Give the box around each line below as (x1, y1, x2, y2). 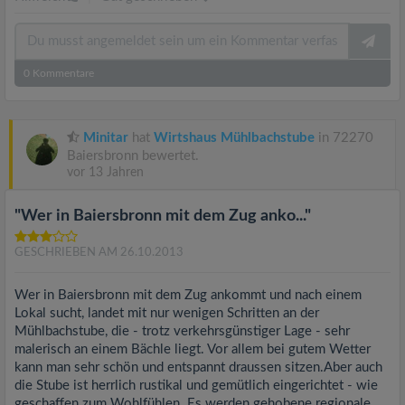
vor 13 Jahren (67, 166, 144, 179)
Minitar (83, 131, 128, 145)
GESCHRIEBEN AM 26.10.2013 (14, 247, 184, 259)
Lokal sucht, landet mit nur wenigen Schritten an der (14, 306, 319, 320)
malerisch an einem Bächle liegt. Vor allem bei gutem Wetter (14, 343, 371, 356)
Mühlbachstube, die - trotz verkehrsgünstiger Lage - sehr (14, 325, 350, 338)
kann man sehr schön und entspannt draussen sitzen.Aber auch (14, 361, 382, 374)
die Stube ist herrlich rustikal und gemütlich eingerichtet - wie (14, 379, 378, 392)
